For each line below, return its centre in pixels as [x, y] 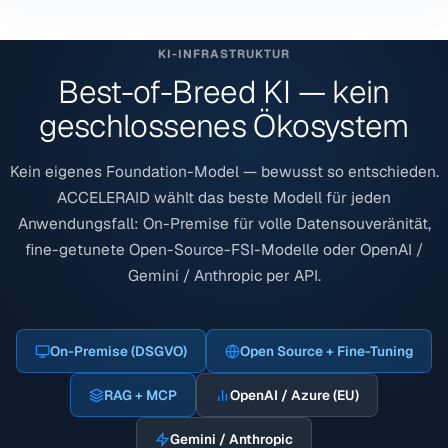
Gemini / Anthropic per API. [224, 276]
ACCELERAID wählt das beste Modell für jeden [224, 198]
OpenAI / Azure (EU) [294, 395]
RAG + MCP [140, 395]
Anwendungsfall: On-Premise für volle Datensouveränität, [224, 224]
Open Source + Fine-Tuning [326, 351]
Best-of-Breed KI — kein [224, 92]
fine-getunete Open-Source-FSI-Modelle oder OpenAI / [224, 250]
